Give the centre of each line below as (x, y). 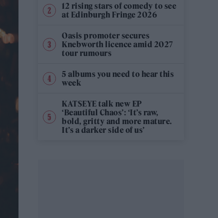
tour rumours (87, 53)
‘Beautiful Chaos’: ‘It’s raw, (110, 113)
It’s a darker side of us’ (103, 130)
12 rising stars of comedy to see (119, 6)
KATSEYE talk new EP (102, 104)
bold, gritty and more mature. (117, 121)
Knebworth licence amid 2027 (118, 45)
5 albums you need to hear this (118, 74)
